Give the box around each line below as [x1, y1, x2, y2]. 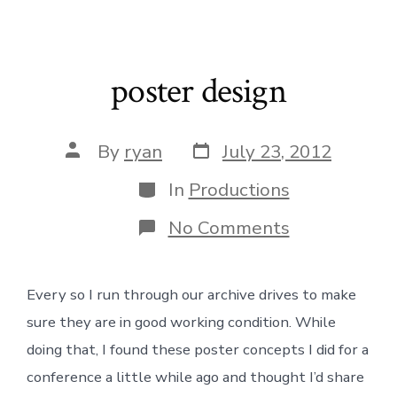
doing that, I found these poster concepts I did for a [26, 339, 369, 360]
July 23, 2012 [222, 139, 331, 165]
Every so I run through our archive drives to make [26, 284, 356, 305]
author [65, 154, 121, 180]
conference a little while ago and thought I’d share [26, 366, 364, 387]
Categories [135, 173, 228, 198]
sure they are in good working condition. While [26, 311, 336, 332]
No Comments [167, 215, 290, 241]
